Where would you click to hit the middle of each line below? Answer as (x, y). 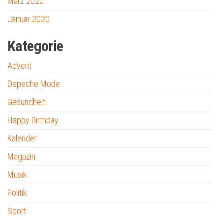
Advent (19, 65)
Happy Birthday (33, 120)
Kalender (22, 138)
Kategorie (35, 46)
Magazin (21, 156)
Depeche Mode (34, 83)
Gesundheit (26, 102)
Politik (17, 192)
